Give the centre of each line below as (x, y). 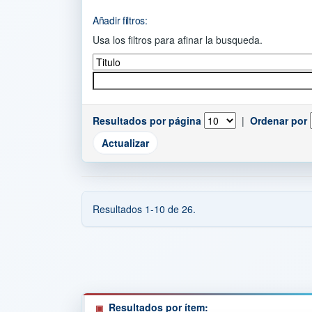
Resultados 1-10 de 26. (144, 209)
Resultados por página (147, 120)
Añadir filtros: (120, 20)
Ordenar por (279, 120)
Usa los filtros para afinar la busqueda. (178, 40)
